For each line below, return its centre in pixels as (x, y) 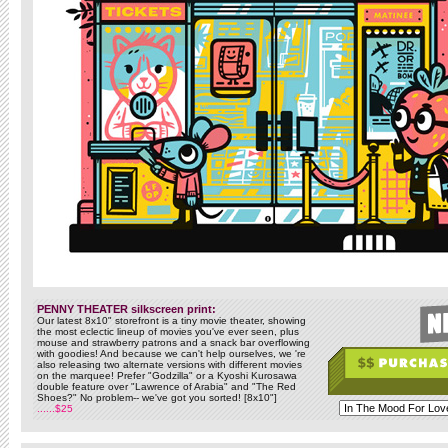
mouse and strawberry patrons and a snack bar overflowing (173, 342)
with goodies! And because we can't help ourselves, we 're (171, 353)
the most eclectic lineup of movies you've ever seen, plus (168, 331)
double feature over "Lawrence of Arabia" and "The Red (166, 386)
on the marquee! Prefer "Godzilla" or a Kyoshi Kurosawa (167, 375)
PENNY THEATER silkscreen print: (126, 309)
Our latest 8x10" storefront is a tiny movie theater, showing (171, 320)
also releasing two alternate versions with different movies (169, 364)
